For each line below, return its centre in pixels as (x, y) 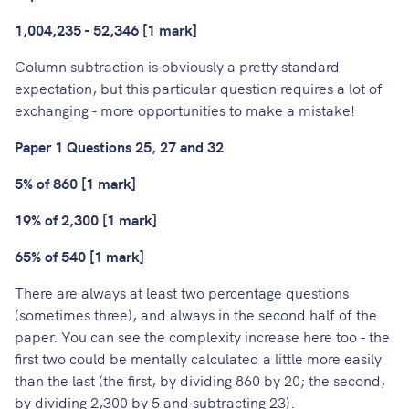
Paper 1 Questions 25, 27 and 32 (119, 147)
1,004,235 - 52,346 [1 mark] (106, 30)
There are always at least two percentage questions (182, 293)
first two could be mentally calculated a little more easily (198, 358)
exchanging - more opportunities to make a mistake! (185, 110)
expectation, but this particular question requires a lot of (199, 88)
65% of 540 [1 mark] (79, 256)
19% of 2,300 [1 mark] (86, 220)
